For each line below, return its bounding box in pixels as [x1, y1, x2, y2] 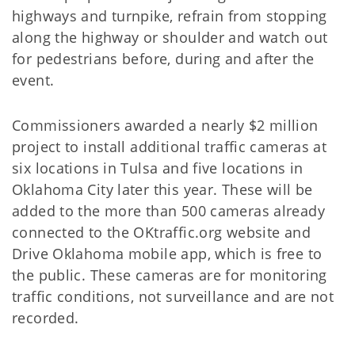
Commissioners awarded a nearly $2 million [12, 116, 319, 135]
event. [12, 71, 55, 90]
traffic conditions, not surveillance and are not [12, 287, 334, 306]
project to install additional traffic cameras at [12, 137, 327, 156]
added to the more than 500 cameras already [12, 201, 325, 220]
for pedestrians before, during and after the [12, 49, 315, 68]
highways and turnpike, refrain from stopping [12, 6, 327, 25]
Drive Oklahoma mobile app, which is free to [12, 244, 323, 263]
